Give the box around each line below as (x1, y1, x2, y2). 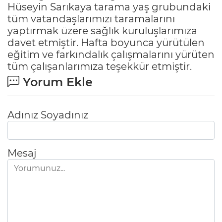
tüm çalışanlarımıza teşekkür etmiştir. (7, 60, 192, 72)
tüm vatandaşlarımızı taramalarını (7, 12, 175, 25)
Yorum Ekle (19, 74, 93, 89)
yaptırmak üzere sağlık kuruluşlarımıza (7, 24, 197, 37)
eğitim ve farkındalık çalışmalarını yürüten (7, 48, 215, 60)
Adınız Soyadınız (7, 109, 88, 121)
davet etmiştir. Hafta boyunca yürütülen (7, 36, 205, 49)
